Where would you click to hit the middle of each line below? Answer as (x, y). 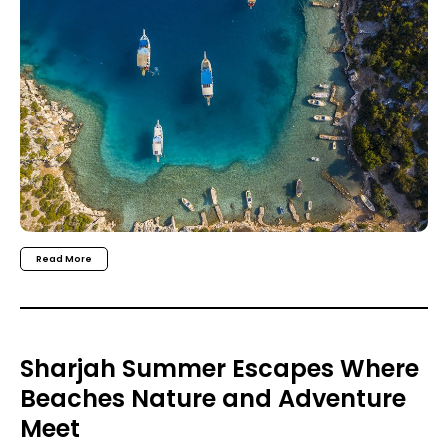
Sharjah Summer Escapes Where (219, 368)
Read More (64, 259)
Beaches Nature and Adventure (213, 398)
